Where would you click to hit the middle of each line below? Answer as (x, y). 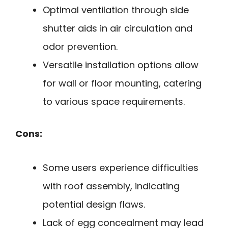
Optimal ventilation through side (116, 10)
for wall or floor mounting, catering (122, 83)
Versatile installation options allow (121, 65)
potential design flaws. (94, 204)
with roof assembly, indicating (111, 186)
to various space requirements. (114, 102)
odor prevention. (80, 47)
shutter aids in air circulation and (118, 28)
